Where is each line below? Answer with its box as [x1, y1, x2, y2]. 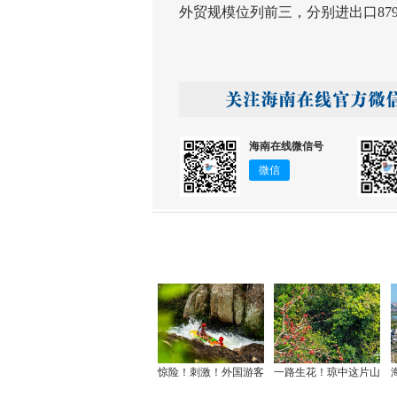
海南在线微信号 [248, 139, 323, 152]
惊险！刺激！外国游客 [157, 365, 264, 378]
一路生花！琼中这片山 [274, 365, 381, 378]
